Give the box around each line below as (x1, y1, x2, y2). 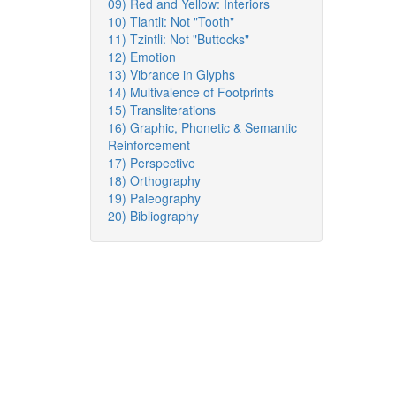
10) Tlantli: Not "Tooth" (108, 12, 234, 30)
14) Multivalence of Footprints (108, 83, 274, 101)
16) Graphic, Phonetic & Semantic (108, 118, 297, 136)
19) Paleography (108, 189, 201, 207)
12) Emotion (108, 48, 176, 65)
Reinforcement (108, 136, 190, 154)
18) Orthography (108, 171, 201, 189)
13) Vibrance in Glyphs (108, 65, 235, 83)
